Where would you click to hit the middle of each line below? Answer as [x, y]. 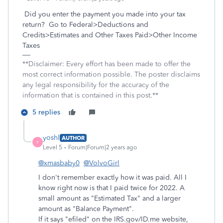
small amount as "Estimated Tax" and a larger [110, 198]
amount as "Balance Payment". [86, 209]
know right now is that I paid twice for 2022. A [111, 188]
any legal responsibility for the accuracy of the [96, 85]
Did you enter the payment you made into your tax [105, 14]
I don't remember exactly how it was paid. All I [112, 177]
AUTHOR [73, 138]
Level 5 [53, 147]
